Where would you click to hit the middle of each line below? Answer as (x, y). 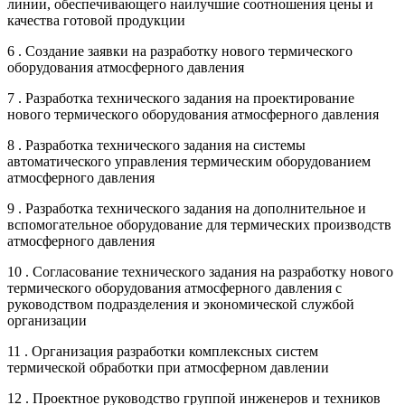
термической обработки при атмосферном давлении (168, 367)
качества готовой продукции (96, 20)
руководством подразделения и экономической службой (181, 304)
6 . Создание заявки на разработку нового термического (180, 51)
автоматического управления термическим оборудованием (189, 161)
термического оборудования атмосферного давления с (174, 287)
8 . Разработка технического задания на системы (156, 145)
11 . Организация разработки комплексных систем (163, 351)
